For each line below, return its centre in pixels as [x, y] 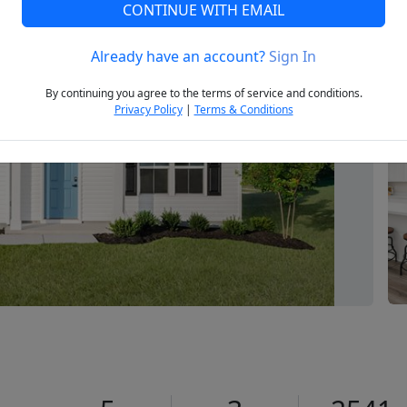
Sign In [293, 57]
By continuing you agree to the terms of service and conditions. [203, 94]
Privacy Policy [148, 110]
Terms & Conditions [243, 110]
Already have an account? [180, 57]
